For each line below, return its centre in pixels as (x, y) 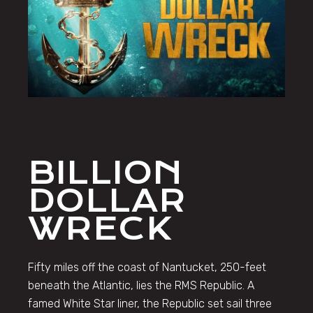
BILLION (106, 173)
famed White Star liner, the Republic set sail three (150, 303)
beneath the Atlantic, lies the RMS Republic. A (141, 285)
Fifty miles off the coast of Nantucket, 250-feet (147, 267)
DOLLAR (107, 201)
